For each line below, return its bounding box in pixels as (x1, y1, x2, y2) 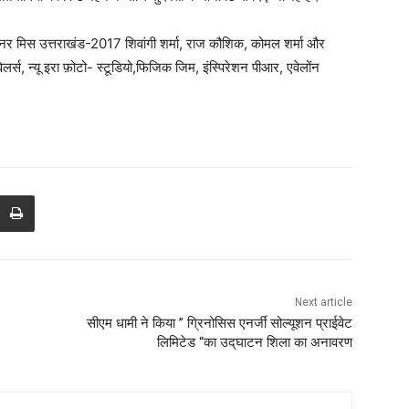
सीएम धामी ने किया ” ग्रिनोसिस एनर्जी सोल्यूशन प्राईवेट (86, 315, 352, 332)
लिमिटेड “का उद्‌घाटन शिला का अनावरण (156, 334, 352, 351)
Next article (294, 296, 352, 309)
